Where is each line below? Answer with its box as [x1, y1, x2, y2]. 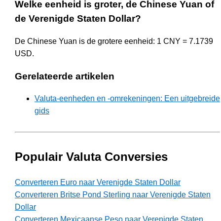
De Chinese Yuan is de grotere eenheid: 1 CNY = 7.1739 [15, 37, 213, 45]
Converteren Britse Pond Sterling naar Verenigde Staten [15, 190, 211, 199]
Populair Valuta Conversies [15, 150, 168, 164]
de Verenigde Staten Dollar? [15, 13, 141, 24]
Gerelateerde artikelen [15, 71, 114, 81]
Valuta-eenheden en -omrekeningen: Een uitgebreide [35, 94, 220, 103]
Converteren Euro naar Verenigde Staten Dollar [15, 178, 181, 187]
